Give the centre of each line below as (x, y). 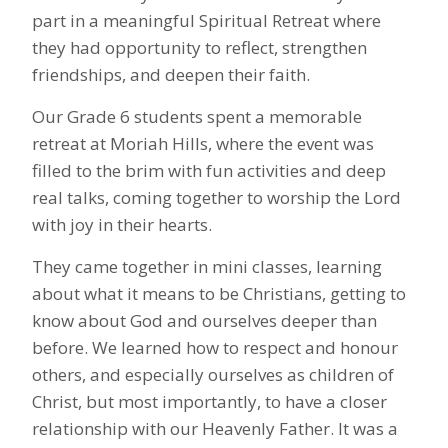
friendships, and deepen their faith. (171, 74)
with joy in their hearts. (122, 224)
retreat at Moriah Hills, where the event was (203, 143)
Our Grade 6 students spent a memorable (197, 116)
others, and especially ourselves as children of (213, 374)
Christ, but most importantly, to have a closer (209, 401)
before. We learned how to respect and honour (215, 347)
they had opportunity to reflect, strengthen (199, 47)
